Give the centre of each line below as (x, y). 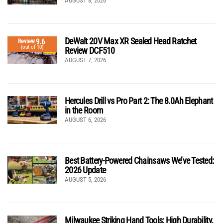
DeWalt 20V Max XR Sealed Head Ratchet (131, 41)
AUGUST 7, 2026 (85, 60)
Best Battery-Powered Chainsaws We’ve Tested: (139, 160)
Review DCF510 (90, 50)
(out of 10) (32, 47)
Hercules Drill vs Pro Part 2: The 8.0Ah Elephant (139, 101)
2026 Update (85, 170)
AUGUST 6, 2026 (85, 119)
